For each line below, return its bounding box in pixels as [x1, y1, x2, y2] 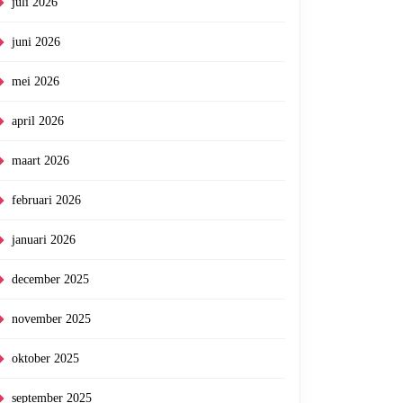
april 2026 [12, 114, 64, 128]
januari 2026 [12, 233, 76, 246]
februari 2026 [12, 193, 81, 207]
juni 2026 [12, 35, 60, 49]
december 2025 [12, 273, 89, 286]
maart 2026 [12, 154, 69, 167]
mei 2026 [12, 75, 59, 88]
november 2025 [12, 312, 91, 326]
